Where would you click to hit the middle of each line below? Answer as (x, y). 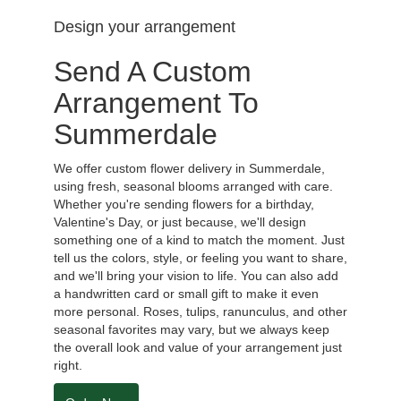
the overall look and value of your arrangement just (198, 347)
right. (68, 365)
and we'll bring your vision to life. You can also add (196, 275)
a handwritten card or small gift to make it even (186, 293)
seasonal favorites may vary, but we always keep (192, 329)
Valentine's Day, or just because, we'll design (180, 222)
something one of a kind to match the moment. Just (199, 239)
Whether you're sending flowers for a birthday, (184, 204)
